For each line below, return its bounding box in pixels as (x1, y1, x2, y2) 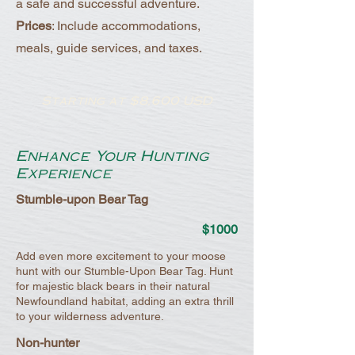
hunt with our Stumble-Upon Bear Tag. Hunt (16, 265, 233, 277)
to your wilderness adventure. (16, 310, 164, 323)
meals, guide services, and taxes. (16, 40, 202, 55)
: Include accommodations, (52, 18, 200, 33)
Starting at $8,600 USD (40, 92, 212, 108)
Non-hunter (16, 335, 79, 350)
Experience (16, 162, 112, 181)
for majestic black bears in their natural (16, 280, 210, 292)
